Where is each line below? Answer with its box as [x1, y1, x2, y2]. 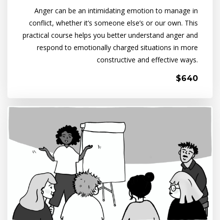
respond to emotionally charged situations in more [37, 43, 198, 52]
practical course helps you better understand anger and [23, 30, 198, 40]
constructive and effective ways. [97, 55, 198, 64]
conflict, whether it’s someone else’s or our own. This [29, 18, 198, 27]
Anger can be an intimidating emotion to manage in [34, 6, 198, 15]
